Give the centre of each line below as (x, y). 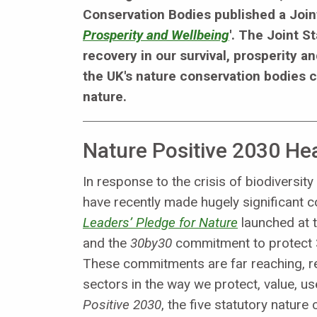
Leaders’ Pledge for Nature (160, 222)
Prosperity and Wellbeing (156, 35)
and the (106, 243)
